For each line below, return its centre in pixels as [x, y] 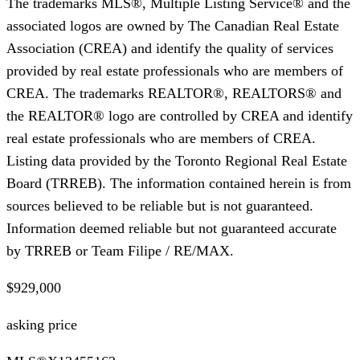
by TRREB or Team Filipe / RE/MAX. [120, 250]
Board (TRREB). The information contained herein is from [179, 183]
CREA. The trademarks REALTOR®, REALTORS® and [174, 93]
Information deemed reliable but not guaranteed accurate [172, 228]
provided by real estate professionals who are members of [175, 70]
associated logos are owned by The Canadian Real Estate [173, 25]
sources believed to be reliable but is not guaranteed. [160, 205]
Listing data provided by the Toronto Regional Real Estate [177, 160]
